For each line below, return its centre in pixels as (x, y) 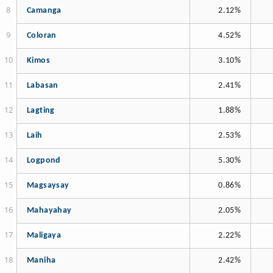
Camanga (44, 11)
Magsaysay (48, 186)
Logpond (44, 161)
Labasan (43, 86)
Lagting (41, 111)
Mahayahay (49, 211)
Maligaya (44, 236)
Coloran (42, 36)
